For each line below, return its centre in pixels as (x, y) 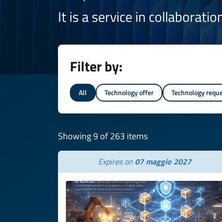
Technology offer (129, 92)
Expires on (116, 162)
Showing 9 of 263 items (103, 136)
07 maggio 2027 (163, 162)
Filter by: (96, 66)
